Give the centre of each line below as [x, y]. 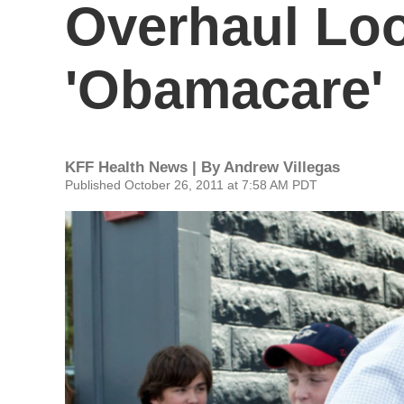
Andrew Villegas [282, 167]
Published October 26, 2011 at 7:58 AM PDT [191, 185]
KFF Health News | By [144, 167]
